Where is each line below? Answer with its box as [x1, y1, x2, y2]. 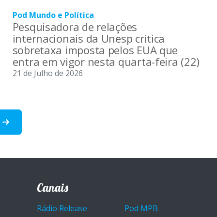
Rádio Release [37, 202, 87, 214]
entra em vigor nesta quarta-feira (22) [12, 54, 200, 69]
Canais [37, 180, 68, 195]
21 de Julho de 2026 [12, 67, 83, 78]
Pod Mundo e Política [12, 9, 94, 20]
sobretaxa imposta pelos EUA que [12, 42, 178, 57]
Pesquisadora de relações [12, 19, 138, 34]
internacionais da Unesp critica [12, 31, 165, 46]
